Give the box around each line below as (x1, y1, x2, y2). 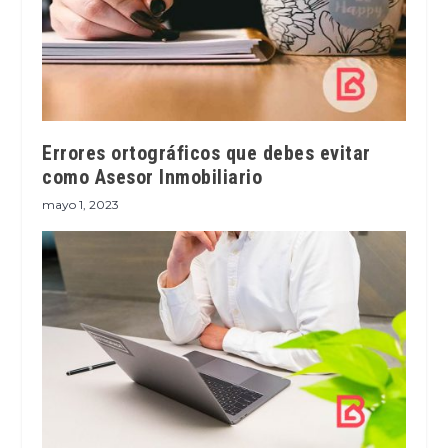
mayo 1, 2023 (42, 196, 120, 212)
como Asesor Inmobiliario (42, 164, 263, 189)
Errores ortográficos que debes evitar (42, 140, 371, 165)
